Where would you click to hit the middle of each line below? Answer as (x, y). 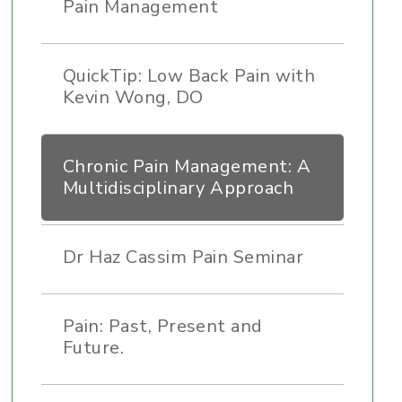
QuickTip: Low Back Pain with (189, 76)
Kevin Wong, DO (133, 97)
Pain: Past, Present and (162, 326)
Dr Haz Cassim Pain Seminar (183, 257)
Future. (93, 348)
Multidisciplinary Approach (178, 188)
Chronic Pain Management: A (187, 166)
